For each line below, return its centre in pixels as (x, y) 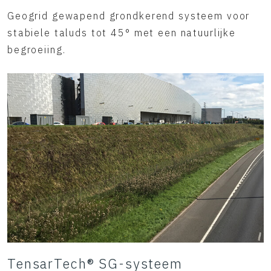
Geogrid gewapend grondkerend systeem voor (129, 16)
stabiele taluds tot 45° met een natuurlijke (122, 33)
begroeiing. (37, 50)
